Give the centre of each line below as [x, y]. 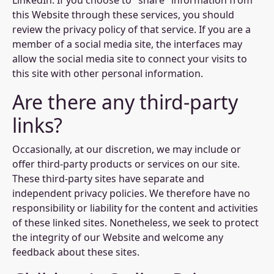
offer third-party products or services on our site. [126, 164]
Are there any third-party [125, 102]
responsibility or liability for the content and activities [135, 208]
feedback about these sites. [76, 252]
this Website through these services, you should [123, 15]
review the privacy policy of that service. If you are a [131, 29]
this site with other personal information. [108, 73]
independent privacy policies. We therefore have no [131, 193]
